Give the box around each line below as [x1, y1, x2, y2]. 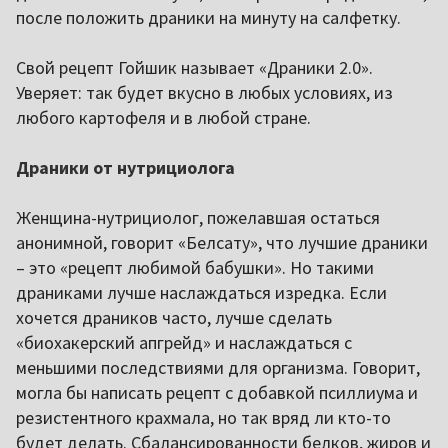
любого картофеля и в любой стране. [16, 105, 311, 129]
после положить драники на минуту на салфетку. [16, 5, 401, 29]
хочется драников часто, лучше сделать [16, 305, 332, 329]
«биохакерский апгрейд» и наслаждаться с [16, 330, 352, 354]
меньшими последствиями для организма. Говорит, [16, 355, 420, 379]
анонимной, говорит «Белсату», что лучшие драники [16, 230, 428, 254]
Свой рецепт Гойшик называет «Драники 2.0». [16, 55, 373, 79]
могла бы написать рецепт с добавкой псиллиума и [16, 380, 418, 404]
